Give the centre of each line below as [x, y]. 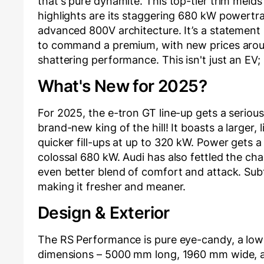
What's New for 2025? [122, 86]
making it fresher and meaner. [112, 187]
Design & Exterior [104, 213]
